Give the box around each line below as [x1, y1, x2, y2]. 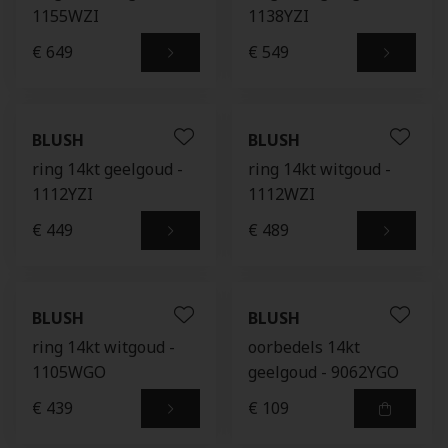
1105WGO [32, 361, 106, 383]
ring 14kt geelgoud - [32, 158, 183, 180]
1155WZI [32, 5, 99, 27]
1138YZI [248, 5, 309, 27]
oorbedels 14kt [248, 336, 360, 358]
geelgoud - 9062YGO [248, 361, 399, 383]
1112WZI [248, 183, 315, 205]
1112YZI [32, 183, 93, 205]
